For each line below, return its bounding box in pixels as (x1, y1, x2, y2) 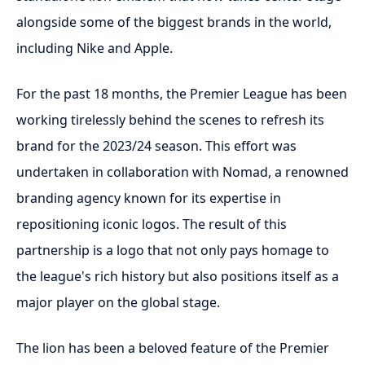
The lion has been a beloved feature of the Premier (16, 339, 329, 357)
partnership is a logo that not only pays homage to (16, 241, 329, 259)
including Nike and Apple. (16, 39, 173, 57)
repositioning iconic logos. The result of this (16, 215, 287, 233)
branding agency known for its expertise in (16, 189, 281, 207)
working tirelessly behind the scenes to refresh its (16, 111, 324, 129)
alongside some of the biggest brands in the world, (16, 13, 332, 31)
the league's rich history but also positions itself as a (16, 267, 339, 285)
